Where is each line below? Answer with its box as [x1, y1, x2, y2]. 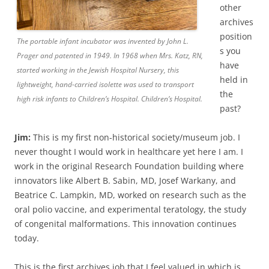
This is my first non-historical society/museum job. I [33, 131, 240, 143]
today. [14, 232, 39, 244]
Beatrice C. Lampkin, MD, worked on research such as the [14, 189, 246, 201]
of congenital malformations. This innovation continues [14, 217, 237, 229]
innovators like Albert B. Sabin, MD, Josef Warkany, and [14, 174, 236, 186]
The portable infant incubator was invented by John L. [17, 35, 189, 46]
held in [220, 73, 248, 85]
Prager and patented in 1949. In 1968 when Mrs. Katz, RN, [17, 50, 203, 61]
